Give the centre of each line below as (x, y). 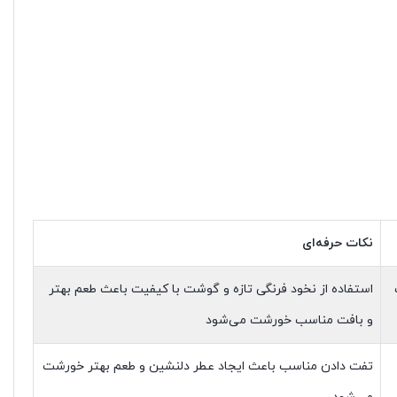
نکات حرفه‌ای (337, 243)
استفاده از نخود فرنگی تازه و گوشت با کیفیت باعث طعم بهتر (210, 289)
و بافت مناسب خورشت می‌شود (289, 320)
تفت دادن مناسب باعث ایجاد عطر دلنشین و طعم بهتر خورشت (207, 366)
